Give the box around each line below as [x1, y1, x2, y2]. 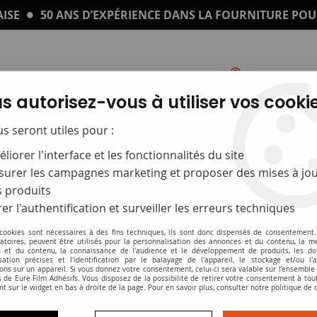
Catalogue [50, 121, 108, 138]
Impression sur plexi [183, 121, 293, 138]
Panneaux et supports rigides [21, 256, 296, 286]
